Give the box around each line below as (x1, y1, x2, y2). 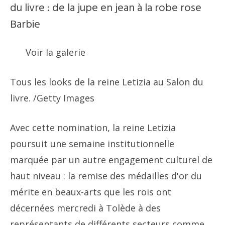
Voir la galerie (23, 46, 85, 58)
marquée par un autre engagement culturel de (10, 153, 212, 166)
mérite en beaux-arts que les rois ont (10, 185, 171, 198)
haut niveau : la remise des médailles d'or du (10, 169, 202, 182)
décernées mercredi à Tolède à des (10, 201, 161, 214)
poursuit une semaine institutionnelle (10, 137, 174, 150)
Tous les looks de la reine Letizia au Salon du (10, 75, 203, 88)
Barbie (10, 16, 40, 34)
